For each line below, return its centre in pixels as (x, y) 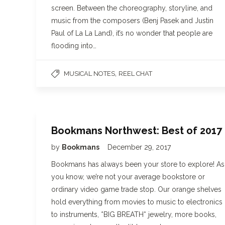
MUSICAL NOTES (89, 74)
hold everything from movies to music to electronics (137, 202)
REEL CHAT (135, 74)
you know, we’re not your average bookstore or (128, 177)
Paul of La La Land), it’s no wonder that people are (132, 33)
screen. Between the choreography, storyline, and (132, 8)
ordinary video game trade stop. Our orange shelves (136, 189)
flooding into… (74, 46)
